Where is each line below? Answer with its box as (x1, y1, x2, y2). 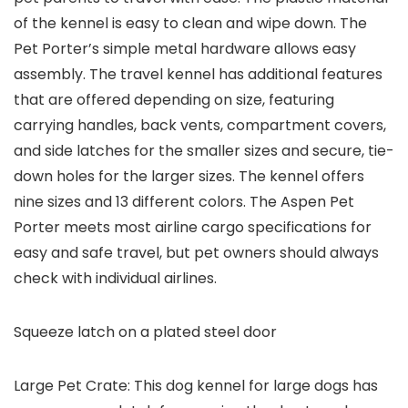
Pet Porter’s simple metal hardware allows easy (14, 38, 356, 60)
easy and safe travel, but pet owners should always (14, 242, 379, 264)
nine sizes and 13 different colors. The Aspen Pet (14, 191, 354, 213)
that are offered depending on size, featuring (14, 89, 334, 111)
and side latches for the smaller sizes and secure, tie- (14, 140, 394, 162)
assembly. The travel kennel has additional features (14, 64, 382, 86)
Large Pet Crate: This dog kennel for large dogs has (14, 375, 378, 397)
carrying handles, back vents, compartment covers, (14, 115, 386, 137)
